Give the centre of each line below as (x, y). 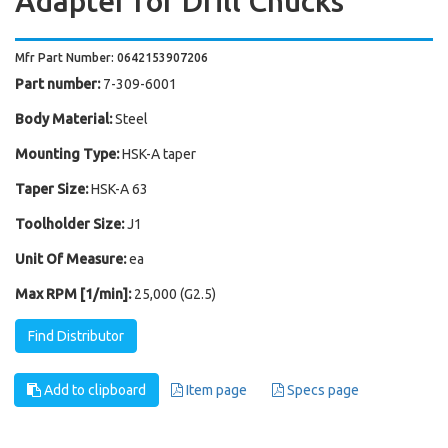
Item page (215, 390)
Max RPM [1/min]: (73, 294)
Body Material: (63, 119)
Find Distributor (76, 336)
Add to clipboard (93, 390)
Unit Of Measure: (70, 259)
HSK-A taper (159, 154)
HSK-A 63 (119, 189)
